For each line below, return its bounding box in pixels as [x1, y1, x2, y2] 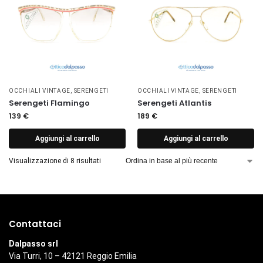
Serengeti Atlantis [137, 97, 211, 109]
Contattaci [9, 217, 61, 230]
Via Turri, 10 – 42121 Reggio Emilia [9, 251, 137, 261]
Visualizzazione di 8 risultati [9, 156, 101, 165]
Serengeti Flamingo [9, 97, 90, 109]
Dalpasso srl [9, 239, 58, 249]
